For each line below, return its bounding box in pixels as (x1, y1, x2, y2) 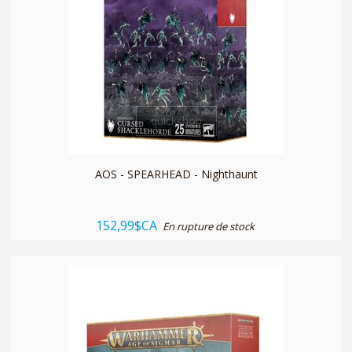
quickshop (150, 112, 202, 128)
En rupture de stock (162, 218, 255, 233)
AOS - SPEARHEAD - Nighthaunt (94, 166, 258, 181)
